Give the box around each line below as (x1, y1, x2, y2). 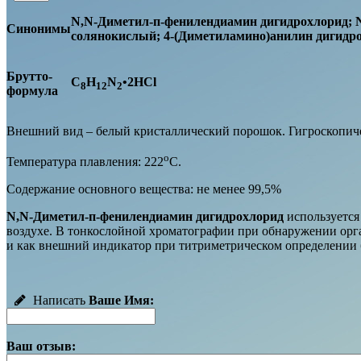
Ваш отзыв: (6, 339, 76, 354)
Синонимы (6, 21, 71, 35)
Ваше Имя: (89, 293, 154, 308)
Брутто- (6, 68, 52, 83)
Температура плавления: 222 (6, 155, 164, 169)
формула (6, 83, 58, 98)
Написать (30, 293, 85, 308)
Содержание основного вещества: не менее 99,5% (6, 182, 281, 197)
